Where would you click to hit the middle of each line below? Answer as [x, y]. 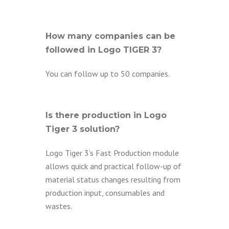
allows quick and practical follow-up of [113, 166]
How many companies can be [110, 36]
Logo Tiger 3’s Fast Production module [112, 153]
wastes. [59, 206]
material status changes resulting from [113, 179]
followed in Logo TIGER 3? [104, 50]
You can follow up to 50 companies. [108, 74]
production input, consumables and [105, 193]
